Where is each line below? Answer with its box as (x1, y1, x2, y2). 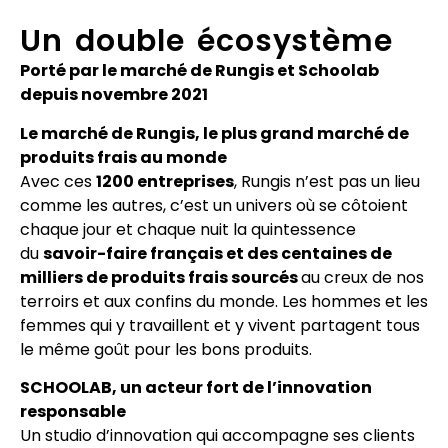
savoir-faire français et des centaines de (43, 241, 392, 265)
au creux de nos (301, 265, 424, 289)
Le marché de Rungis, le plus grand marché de (20, 121, 409, 145)
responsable (20, 400, 126, 424)
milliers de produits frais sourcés (20, 265, 301, 289)
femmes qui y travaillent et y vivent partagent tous (20, 313, 420, 337)
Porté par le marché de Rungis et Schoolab (20, 59, 379, 83)
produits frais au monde (20, 145, 227, 169)
